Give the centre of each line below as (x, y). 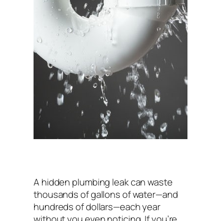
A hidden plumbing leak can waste (103, 182)
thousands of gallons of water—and (106, 194)
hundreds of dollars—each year (97, 206)
